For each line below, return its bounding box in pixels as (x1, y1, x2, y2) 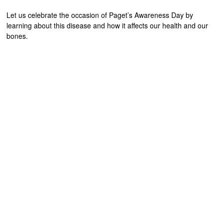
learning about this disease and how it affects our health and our (6, 20, 209, 30)
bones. (6, 31, 28, 41)
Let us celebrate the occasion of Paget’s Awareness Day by (6, 10, 194, 20)
